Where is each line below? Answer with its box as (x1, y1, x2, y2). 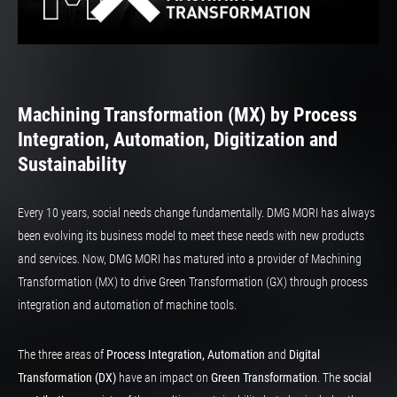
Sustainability (18, 153, 131, 176)
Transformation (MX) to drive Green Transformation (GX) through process (18, 275, 368, 290)
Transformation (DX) (18, 370, 116, 385)
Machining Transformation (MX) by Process (18, 104, 357, 127)
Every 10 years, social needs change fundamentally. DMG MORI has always (18, 206, 375, 221)
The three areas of (18, 347, 106, 362)
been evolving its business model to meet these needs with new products (18, 229, 364, 244)
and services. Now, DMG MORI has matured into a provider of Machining (18, 252, 362, 267)
